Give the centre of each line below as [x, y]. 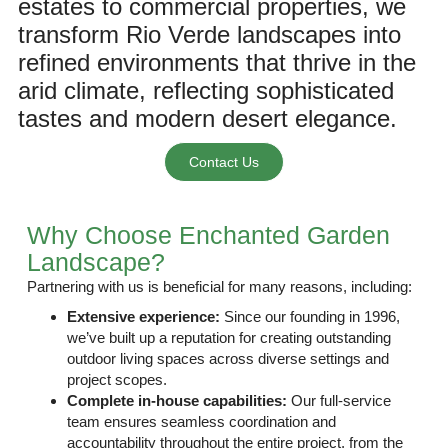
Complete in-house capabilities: [177, 400]
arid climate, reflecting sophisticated [205, 90]
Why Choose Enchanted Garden [209, 235]
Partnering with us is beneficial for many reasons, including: [220, 286]
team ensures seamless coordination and [202, 421]
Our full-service [339, 400]
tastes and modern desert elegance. [207, 118]
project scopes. [117, 379]
